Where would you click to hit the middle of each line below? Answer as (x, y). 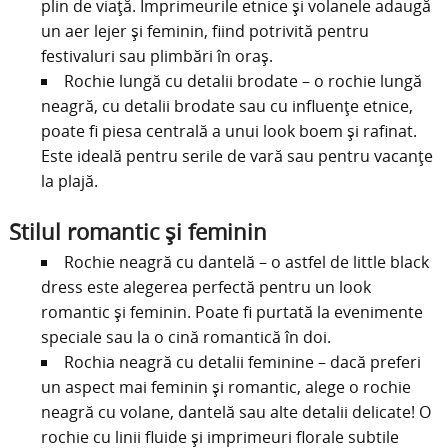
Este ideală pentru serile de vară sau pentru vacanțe (236, 156)
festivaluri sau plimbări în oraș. (156, 56)
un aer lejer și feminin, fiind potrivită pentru (204, 31)
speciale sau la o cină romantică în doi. (185, 336)
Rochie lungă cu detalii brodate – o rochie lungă (242, 81)
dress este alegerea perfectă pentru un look (205, 286)
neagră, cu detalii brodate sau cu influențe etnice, (226, 106)
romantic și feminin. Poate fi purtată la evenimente (231, 311)
